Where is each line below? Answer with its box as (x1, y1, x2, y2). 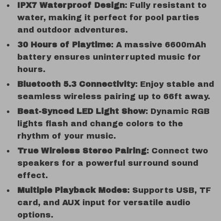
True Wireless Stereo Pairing (17, 147, 147, 155)
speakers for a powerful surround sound (17, 159, 198, 167)
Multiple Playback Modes (17, 186, 127, 194)
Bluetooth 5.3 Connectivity (17, 80, 135, 88)
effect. (17, 171, 48, 180)
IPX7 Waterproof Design (17, 1, 125, 9)
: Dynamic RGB (146, 107, 210, 115)
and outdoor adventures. (17, 26, 128, 34)
